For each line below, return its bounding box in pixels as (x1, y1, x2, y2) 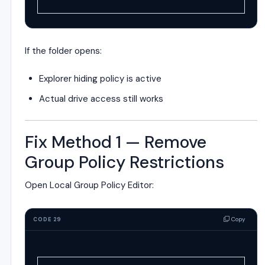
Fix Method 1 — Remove (25, 131, 206, 153)
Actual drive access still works (39, 93, 163, 105)
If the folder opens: (25, 45, 102, 57)
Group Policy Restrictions (25, 151, 224, 173)
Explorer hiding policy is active (39, 73, 161, 85)
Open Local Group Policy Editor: (25, 179, 154, 191)
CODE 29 (33, 216, 62, 223)
